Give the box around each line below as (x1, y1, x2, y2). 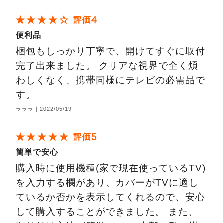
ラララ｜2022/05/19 (16, 106, 72, 112)
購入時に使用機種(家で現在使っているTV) (16, 163, 206, 174)
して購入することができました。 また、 (16, 206, 199, 217)
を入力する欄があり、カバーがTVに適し (16, 177, 199, 188)
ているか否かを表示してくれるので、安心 (16, 192, 206, 203)
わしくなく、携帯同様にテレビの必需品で (16, 75, 206, 86)
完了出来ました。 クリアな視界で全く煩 (16, 60, 199, 71)
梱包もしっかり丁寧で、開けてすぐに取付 (16, 46, 206, 57)
